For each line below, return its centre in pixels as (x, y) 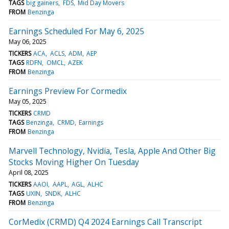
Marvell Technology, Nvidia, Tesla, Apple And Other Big (112, 151)
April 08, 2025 (29, 172)
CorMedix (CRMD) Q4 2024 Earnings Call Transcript (105, 222)
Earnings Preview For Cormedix (68, 91)
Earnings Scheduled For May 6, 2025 (76, 31)
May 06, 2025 (28, 41)
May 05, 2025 (28, 101)
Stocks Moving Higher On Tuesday (74, 162)
